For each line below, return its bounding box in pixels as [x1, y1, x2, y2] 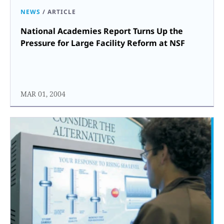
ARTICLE [47, 7, 76, 16]
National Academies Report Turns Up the [20, 25, 183, 36]
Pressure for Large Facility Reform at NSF [20, 37, 185, 48]
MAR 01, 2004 [20, 88, 65, 98]
